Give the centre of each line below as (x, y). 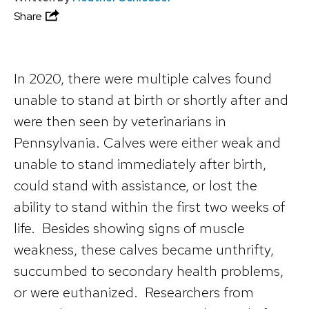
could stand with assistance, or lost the (136, 185)
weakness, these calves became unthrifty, (144, 249)
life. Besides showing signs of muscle (129, 228)
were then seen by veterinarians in (120, 121)
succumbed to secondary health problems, (149, 270)
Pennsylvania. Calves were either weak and (147, 142)
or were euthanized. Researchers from (134, 292)
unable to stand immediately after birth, (140, 163)
